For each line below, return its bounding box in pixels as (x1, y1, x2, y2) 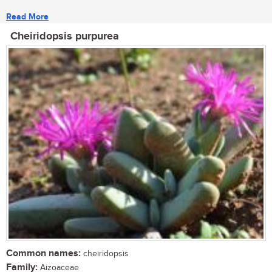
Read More (6, 11, 49, 22)
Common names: (6, 248, 81, 260)
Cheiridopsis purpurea (10, 29, 119, 43)
